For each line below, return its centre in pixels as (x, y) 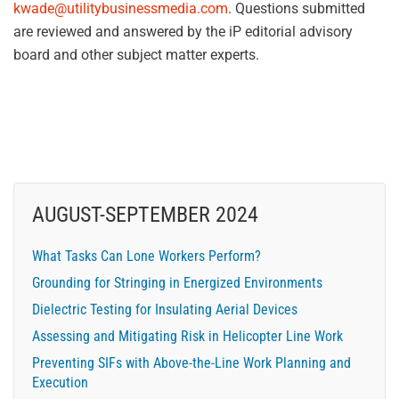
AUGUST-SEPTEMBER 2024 (145, 215)
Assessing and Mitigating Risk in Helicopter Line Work (187, 336)
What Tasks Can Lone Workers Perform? (147, 256)
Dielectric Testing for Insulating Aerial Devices (165, 309)
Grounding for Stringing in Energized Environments (177, 283)
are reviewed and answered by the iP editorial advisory (183, 32)
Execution (60, 383)
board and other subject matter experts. (136, 55)
